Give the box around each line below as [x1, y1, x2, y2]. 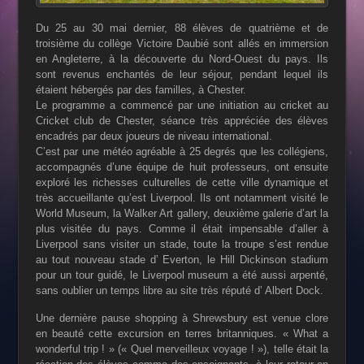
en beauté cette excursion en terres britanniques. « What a [35, 327, 329, 340]
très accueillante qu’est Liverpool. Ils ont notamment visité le [35, 191, 329, 204]
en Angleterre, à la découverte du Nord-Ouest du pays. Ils [35, 52, 329, 65]
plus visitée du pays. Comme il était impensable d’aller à [35, 222, 329, 235]
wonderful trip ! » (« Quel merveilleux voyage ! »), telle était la [35, 343, 329, 356]
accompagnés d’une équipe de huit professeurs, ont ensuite [35, 160, 329, 173]
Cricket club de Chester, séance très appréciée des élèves [35, 114, 329, 127]
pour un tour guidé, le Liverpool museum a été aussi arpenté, [35, 268, 329, 281]
